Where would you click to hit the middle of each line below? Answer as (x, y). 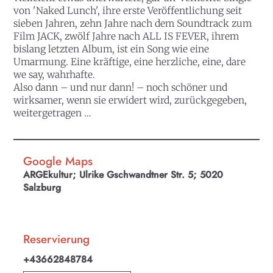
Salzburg (42, 188)
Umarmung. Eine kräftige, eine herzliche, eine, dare (130, 62)
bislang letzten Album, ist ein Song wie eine (112, 49)
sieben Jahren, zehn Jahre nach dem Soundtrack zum (133, 23)
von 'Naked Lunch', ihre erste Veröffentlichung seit (128, 10)
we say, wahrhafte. (55, 74)
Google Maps (58, 161)
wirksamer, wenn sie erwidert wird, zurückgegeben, (130, 100)
